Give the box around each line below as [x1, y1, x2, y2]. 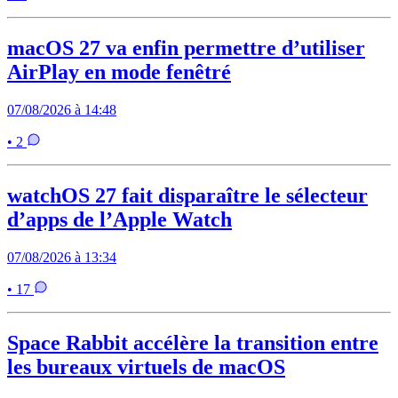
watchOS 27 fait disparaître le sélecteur [7, 184, 368, 208]
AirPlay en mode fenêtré [7, 60, 231, 84]
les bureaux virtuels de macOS [7, 354, 285, 378]
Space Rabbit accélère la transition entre [7, 330, 378, 354]
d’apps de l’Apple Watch [7, 208, 232, 232]
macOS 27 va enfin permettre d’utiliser [7, 36, 365, 60]
